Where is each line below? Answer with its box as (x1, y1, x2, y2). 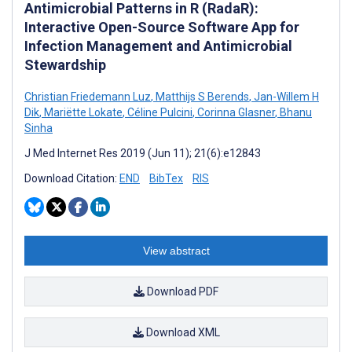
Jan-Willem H (251, 90, 319, 103)
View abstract (142, 244, 210, 257)
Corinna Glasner (195, 106, 275, 119)
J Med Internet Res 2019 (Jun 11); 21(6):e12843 (24, 147, 261, 159)
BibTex (149, 172, 183, 185)
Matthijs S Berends (153, 90, 249, 103)
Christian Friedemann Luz (24, 90, 151, 103)
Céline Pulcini (125, 106, 192, 119)
